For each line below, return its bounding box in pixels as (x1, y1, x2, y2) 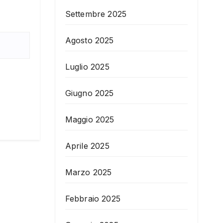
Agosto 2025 (65, 35, 114, 46)
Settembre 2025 (65, 9, 127, 19)
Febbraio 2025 (65, 194, 121, 204)
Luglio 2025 (65, 62, 110, 72)
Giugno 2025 (65, 88, 114, 99)
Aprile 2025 (65, 141, 110, 151)
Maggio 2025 (65, 114, 114, 125)
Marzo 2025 (65, 167, 112, 178)
